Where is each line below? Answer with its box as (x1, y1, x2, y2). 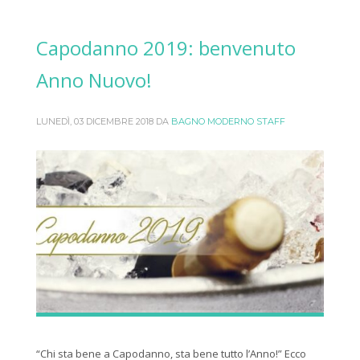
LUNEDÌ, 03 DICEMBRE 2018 (36, 115, 153, 127)
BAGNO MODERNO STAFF (171, 115, 285, 127)
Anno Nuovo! (36, 66, 152, 93)
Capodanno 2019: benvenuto (36, 34, 296, 61)
